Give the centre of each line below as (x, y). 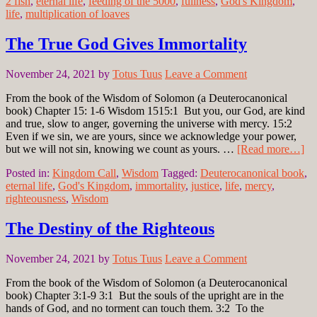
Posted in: (29, 173)
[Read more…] (271, 149)
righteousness (36, 199)
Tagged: (181, 173)
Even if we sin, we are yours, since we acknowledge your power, (151, 137)
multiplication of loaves (77, 14)
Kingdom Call (84, 173)
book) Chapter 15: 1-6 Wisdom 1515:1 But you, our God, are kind (155, 111)
